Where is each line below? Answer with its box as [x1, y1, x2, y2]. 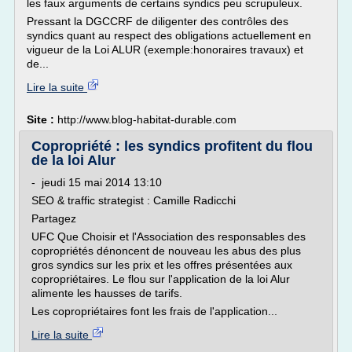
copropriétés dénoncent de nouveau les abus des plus [31, 244, 301, 257]
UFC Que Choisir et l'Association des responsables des [31, 230, 306, 243]
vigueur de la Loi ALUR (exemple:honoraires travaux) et [27, 43, 303, 56]
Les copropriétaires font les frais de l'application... [31, 305, 277, 317]
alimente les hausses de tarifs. [31, 287, 182, 299]
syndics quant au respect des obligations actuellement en [27, 29, 311, 42]
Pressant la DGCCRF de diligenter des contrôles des [27, 15, 288, 27]
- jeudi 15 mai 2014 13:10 [31, 176, 162, 189]
